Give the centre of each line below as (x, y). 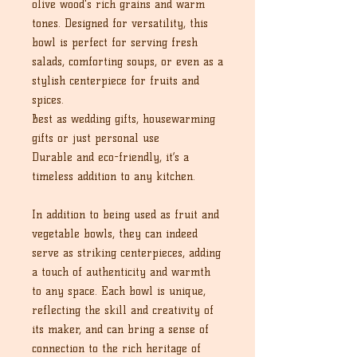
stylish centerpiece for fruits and (116, 81)
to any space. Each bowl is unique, (119, 291)
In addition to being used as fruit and (126, 215)
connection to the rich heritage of (116, 349)
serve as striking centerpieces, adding (126, 253)
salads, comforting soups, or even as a (127, 62)
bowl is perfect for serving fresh (115, 43)
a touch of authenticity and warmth (121, 272)
